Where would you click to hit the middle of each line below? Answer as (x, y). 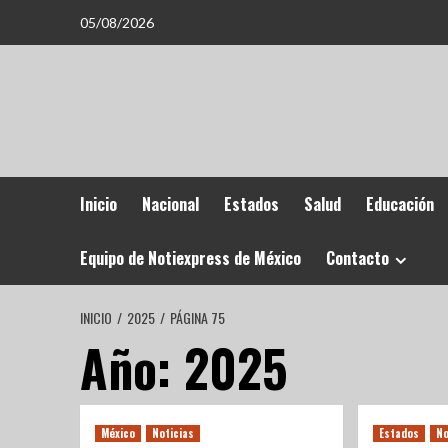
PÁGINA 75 (197, 317)
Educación (399, 204)
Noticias (172, 433)
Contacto (357, 258)
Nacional (170, 204)
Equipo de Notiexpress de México (190, 258)
